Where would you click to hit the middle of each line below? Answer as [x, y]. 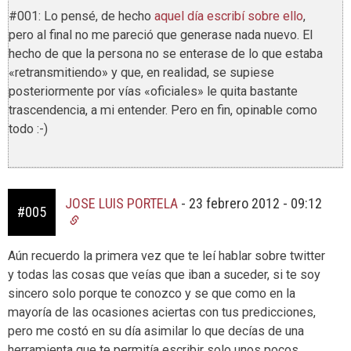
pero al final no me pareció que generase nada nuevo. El [161, 34]
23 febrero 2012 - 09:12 [255, 203]
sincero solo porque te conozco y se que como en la [152, 293]
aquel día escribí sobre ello [229, 16]
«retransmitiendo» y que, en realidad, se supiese [141, 72]
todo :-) [28, 128]
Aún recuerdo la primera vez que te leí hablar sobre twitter [166, 255]
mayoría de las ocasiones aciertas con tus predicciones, [162, 312]
